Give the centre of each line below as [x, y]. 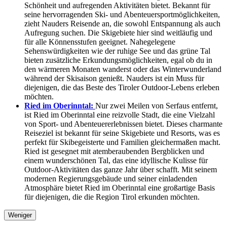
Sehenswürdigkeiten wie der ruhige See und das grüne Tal [117, 51]
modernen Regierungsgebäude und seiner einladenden [111, 179]
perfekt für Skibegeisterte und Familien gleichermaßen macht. [122, 142]
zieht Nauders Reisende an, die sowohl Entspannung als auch [122, 24]
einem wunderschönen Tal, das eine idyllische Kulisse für [116, 161]
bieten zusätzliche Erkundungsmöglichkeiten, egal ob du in [118, 60]
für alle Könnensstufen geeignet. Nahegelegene [100, 42]
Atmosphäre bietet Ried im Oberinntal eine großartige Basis [120, 188]
